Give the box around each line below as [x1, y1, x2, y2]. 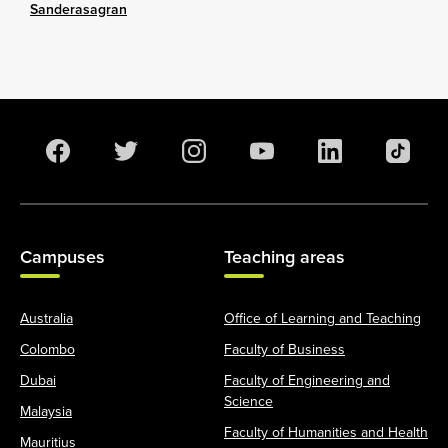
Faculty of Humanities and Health [224, 421, 428, 442]
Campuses [20, 243, 105, 269]
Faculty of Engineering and [224, 369, 390, 390]
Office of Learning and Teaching [224, 307, 421, 328]
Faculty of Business [224, 338, 345, 359]
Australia [20, 307, 73, 328]
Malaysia [20, 400, 72, 421]
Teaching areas [224, 243, 345, 269]
